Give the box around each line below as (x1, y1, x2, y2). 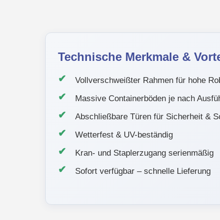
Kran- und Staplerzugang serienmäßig (75, 148, 214, 158)
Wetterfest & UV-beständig (75, 130, 173, 140)
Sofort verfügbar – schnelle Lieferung (75, 166, 211, 176)
